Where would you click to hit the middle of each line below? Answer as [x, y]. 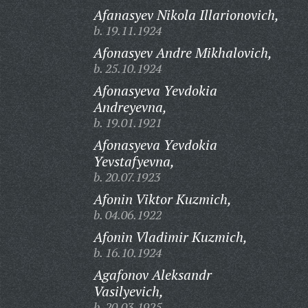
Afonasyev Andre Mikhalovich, [183, 53]
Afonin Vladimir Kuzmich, [170, 237]
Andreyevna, [130, 107]
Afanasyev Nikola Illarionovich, [186, 15]
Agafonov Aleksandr [152, 275]
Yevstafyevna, [134, 161]
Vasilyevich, [128, 291]
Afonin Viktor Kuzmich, [162, 199]
